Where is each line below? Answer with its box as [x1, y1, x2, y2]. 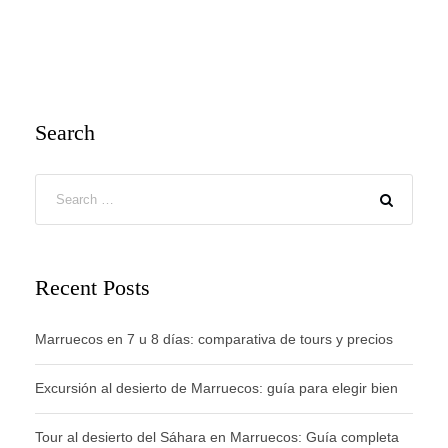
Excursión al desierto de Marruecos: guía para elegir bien [35, 380, 398, 397]
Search [35, 120, 95, 146]
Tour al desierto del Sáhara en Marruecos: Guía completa [35, 429, 399, 446]
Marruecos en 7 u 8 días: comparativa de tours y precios [35, 331, 393, 348]
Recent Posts [35, 275, 150, 301]
